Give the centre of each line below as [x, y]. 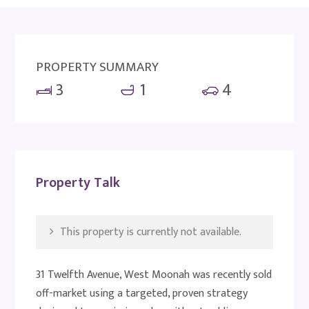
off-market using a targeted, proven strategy [142, 293]
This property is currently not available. [150, 232]
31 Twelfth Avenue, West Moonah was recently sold [154, 275]
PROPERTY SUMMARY [98, 67]
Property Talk [78, 183]
